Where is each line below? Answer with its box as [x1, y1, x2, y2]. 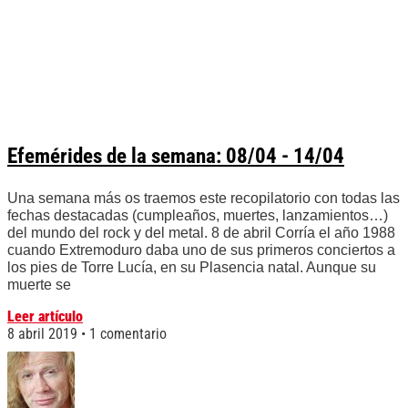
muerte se [7, 277, 71, 293]
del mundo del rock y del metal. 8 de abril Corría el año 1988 [7, 225, 395, 241]
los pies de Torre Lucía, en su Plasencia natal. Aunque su [7, 260, 376, 276]
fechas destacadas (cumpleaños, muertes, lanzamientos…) [7, 208, 388, 224]
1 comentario [86, 325, 167, 343]
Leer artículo [7, 308, 83, 326]
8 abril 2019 [7, 325, 81, 343]
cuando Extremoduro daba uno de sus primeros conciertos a [7, 242, 395, 259]
